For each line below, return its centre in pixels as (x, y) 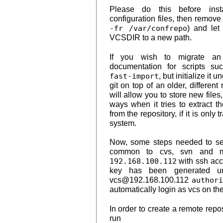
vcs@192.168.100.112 (151, 180)
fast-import (134, 76)
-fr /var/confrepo (148, 28)
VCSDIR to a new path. (150, 38)
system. (123, 123)
